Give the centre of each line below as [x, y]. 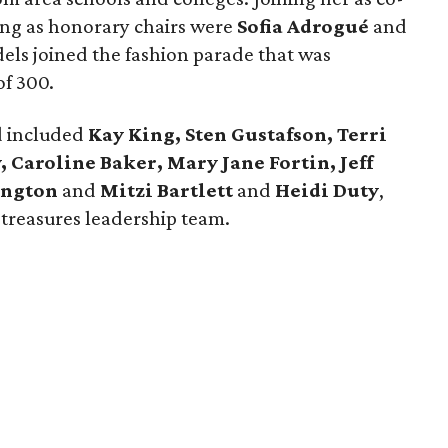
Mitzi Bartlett [167, 190]
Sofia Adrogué [303, 26]
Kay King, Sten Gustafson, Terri [238, 134]
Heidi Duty [327, 190]
